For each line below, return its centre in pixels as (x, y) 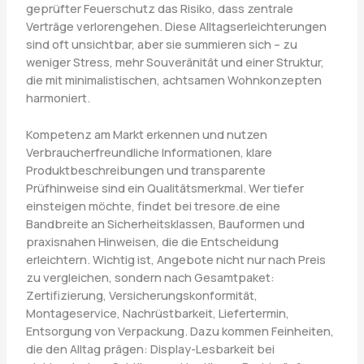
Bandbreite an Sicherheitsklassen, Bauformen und (165, 224)
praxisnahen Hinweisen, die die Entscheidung (152, 242)
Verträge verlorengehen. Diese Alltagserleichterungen (176, 26)
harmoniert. (58, 97)
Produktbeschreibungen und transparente (145, 170)
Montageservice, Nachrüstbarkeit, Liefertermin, (157, 313)
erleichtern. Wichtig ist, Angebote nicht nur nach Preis (175, 260)
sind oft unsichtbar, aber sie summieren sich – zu (161, 43)
